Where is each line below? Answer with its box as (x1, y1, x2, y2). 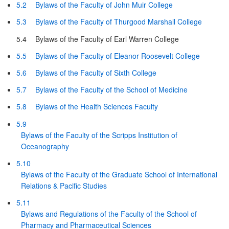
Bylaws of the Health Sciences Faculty (35, 101, 158, 112)
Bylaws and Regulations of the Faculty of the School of (20, 208, 197, 219)
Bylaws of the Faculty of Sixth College (35, 67, 156, 78)
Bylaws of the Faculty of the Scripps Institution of (20, 129, 177, 140)
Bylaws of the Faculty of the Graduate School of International (20, 169, 217, 179)
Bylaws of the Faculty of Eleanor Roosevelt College (35, 50, 200, 61)
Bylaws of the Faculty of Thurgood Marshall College (35, 16, 202, 27)
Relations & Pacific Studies (20, 180, 107, 191)
